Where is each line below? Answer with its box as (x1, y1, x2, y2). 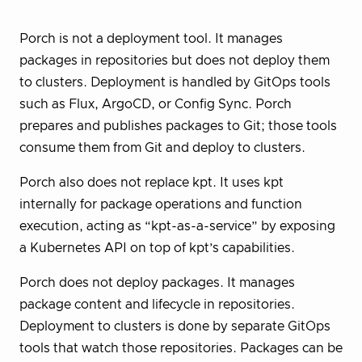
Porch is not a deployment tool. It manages (19, 32, 283, 45)
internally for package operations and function (19, 197, 302, 211)
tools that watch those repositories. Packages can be (19, 341, 343, 355)
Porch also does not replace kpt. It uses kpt (19, 175, 284, 189)
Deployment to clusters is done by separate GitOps (19, 319, 330, 333)
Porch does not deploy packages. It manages (19, 276, 295, 289)
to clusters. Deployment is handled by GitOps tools (19, 75, 330, 89)
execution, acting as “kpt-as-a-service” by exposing (19, 219, 335, 233)
